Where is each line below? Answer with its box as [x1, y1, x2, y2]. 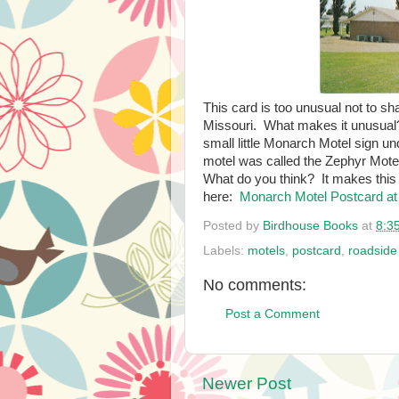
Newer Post [202, 374, 291, 394]
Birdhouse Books [263, 218, 358, 232]
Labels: [203, 243, 248, 257]
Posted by [203, 218, 263, 232]
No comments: [203, 275, 306, 294]
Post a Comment [225, 307, 320, 321]
